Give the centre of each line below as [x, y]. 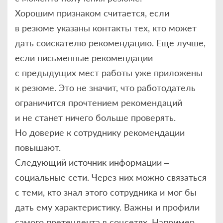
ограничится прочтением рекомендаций [99, 102]
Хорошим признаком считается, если [92, 13]
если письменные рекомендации [84, 57]
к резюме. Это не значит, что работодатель [105, 87]
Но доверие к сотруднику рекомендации [100, 132]
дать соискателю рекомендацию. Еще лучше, [110, 43]
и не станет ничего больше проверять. [95, 117]
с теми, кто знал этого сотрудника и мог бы [106, 192]
